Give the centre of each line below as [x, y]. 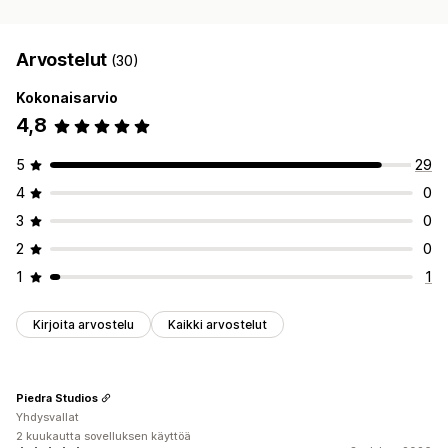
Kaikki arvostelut [217, 325]
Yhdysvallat [47, 417]
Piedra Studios [57, 397]
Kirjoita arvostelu [83, 325]
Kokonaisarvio [67, 98]
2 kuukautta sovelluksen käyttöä [103, 436]
